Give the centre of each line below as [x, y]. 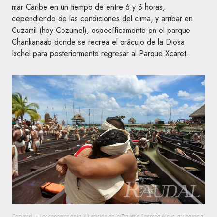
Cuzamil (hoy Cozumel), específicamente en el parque [101, 31]
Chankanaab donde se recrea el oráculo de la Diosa [98, 42]
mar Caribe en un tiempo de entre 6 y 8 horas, [88, 7]
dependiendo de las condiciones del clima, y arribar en [102, 19]
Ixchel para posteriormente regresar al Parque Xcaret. [100, 54]
